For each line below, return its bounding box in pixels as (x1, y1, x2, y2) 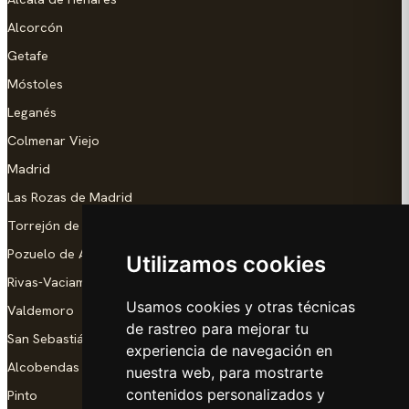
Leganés (7, 103, 57, 121)
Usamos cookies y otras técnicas (125, 298, 355, 316)
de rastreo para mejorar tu (125, 320, 309, 338)
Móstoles (7, 75, 63, 92)
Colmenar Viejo (7, 131, 100, 149)
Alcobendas (7, 358, 79, 375)
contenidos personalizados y (125, 385, 325, 404)
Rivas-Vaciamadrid (7, 273, 118, 290)
